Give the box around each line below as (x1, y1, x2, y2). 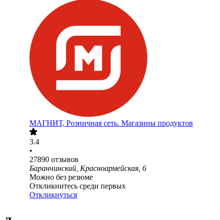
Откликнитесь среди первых (29, 182, 126, 191)
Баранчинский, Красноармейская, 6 (29, 164, 146, 173)
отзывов (51, 155, 79, 164)
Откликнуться (29, 191, 77, 199)
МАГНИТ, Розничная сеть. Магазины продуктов (29, 119, 193, 128)
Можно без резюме (29, 173, 93, 182)
